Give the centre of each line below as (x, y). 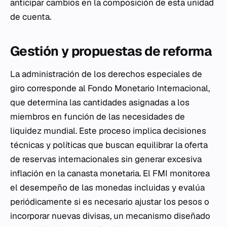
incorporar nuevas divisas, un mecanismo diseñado (110, 216)
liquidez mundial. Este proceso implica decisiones (108, 131)
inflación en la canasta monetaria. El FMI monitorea (110, 173)
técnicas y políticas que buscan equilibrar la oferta (109, 145)
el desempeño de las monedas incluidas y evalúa (107, 187)
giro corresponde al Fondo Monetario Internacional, (110, 88)
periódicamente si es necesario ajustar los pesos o (110, 202)
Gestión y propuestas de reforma (111, 51)
